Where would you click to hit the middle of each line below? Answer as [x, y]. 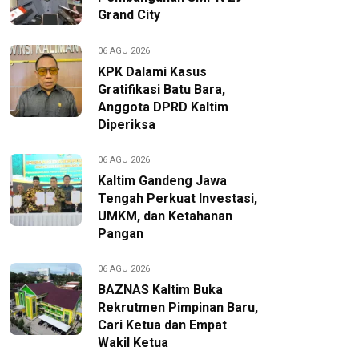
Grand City [129, 15]
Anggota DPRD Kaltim [163, 107]
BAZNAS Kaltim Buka [160, 290]
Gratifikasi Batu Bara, [161, 89]
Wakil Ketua [133, 343]
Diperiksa [127, 125]
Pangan [121, 234]
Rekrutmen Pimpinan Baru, [178, 307]
